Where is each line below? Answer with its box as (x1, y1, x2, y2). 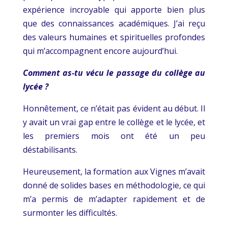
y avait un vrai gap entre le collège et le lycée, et (22, 116, 206, 128)
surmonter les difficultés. (22, 207, 117, 218)
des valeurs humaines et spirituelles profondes (22, 31, 206, 43)
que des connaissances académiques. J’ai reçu (22, 17, 206, 29)
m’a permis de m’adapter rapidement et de (22, 193, 206, 205)
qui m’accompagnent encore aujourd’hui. (22, 45, 178, 56)
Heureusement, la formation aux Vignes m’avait (22, 165, 206, 177)
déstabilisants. (22, 144, 77, 155)
